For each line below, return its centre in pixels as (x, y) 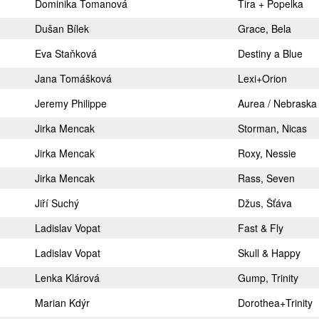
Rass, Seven (266, 178)
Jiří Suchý (57, 203)
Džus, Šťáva (265, 203)
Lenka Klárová (67, 278)
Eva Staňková (66, 53)
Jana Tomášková (73, 78)
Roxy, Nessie (267, 153)
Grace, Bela (265, 28)
